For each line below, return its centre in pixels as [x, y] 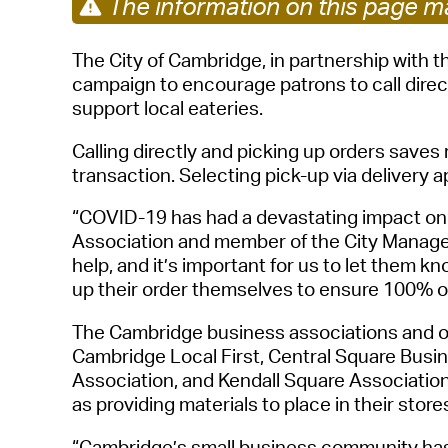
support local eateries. [167, 107]
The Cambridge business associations [237, 331]
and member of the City [276, 241]
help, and [110, 265]
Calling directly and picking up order [223, 150]
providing [135, 403]
